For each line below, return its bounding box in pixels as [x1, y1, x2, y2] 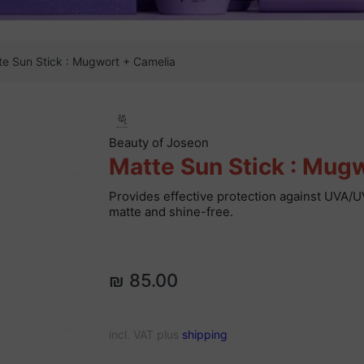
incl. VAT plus [108, 327, 182, 342]
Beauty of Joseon [108, 135, 209, 151]
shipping [181, 327, 227, 342]
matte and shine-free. [108, 204, 233, 220]
